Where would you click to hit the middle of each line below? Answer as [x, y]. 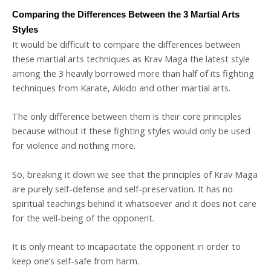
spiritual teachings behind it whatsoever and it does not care [134, 203]
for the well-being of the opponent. [83, 217]
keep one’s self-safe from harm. [76, 261]
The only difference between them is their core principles [127, 116]
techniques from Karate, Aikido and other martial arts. [121, 87]
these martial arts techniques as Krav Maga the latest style [131, 58]
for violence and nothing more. [74, 145]
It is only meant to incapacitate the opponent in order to [126, 246]
